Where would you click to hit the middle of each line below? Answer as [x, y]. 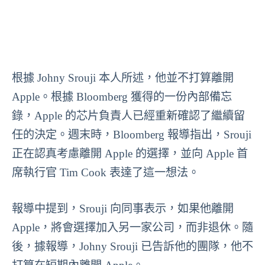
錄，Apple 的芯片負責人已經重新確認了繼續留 [128, 116]
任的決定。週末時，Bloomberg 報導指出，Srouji [132, 135]
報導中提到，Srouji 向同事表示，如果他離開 [123, 208]
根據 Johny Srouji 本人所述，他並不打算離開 [123, 78]
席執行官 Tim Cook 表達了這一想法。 [106, 172]
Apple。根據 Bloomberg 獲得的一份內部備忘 [122, 97]
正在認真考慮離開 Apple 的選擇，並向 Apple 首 [130, 153]
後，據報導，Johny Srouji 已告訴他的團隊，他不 [132, 246]
